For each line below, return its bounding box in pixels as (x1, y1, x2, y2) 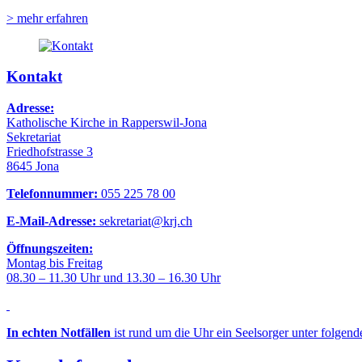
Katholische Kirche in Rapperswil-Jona (6, 115, 207, 129)
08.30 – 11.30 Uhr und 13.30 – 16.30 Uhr (6, 270, 221, 284)
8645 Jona (6, 158, 59, 173)
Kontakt (6, 68, 62, 86)
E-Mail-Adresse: (6, 213, 99, 228)
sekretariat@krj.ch (99, 213, 192, 228)
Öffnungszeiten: (6, 241, 93, 255)
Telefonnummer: (6, 186, 101, 200)
